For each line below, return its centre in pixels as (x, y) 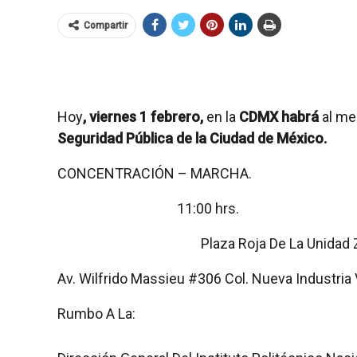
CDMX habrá (279, 116)
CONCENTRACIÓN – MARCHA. (155, 173)
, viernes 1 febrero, (143, 116)
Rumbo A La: (96, 313)
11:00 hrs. (208, 208)
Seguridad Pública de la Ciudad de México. (192, 138)
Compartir (106, 25)
